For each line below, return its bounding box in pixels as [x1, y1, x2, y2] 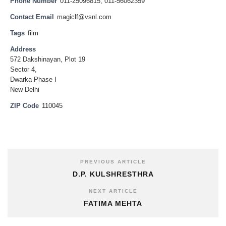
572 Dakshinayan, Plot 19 [10, 56, 85, 63]
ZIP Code [10, 102, 39, 109]
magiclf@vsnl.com [57, 14, 111, 21]
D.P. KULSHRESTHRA [72, 169, 154, 178]
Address [10, 46, 36, 53]
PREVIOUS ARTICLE [80, 158, 146, 164]
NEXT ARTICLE [88, 188, 138, 194]
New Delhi [10, 86, 39, 93]
